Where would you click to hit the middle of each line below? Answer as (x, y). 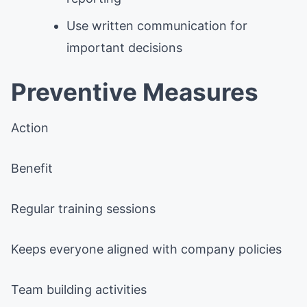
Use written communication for (157, 25)
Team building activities (79, 289)
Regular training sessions (83, 208)
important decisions (124, 47)
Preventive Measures (135, 91)
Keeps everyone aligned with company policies (146, 249)
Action (30, 127)
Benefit (32, 168)
